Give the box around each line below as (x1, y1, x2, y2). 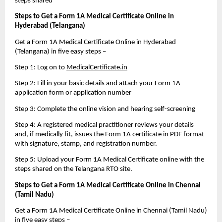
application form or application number (15, 89, 131, 97)
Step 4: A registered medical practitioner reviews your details (15, 121, 194, 129)
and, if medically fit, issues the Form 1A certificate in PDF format (15, 130, 204, 138)
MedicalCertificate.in (66, 63, 127, 71)
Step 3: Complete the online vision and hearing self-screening (15, 105, 195, 113)
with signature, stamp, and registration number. (15, 140, 157, 148)
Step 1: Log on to (15, 63, 66, 71)
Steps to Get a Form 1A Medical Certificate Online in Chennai (15, 181, 201, 189)
